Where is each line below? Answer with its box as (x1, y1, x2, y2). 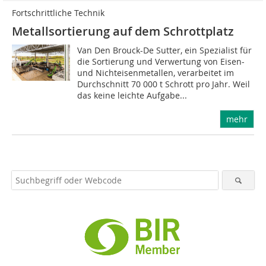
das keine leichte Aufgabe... (77, 90, 188, 101)
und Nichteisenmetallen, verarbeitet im (77, 67, 235, 78)
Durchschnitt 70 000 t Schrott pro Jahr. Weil (77, 78, 251, 90)
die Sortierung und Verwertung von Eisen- (77, 56, 245, 67)
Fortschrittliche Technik (12, 7, 104, 18)
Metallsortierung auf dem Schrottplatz (12, 23, 234, 39)
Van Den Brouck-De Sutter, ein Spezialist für (77, 45, 252, 56)
